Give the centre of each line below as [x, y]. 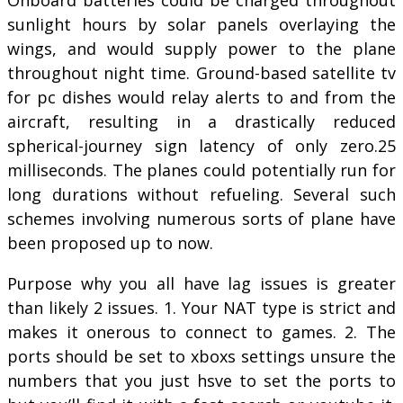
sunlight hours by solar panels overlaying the [201, 24]
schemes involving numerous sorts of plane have [201, 218]
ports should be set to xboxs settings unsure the [201, 356]
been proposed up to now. [110, 242]
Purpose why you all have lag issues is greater [201, 283]
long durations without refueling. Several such [201, 194]
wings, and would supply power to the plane [201, 48]
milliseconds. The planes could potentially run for [201, 170]
